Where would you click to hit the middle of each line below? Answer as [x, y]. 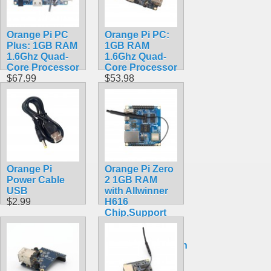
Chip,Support [135, 212]
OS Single [127, 256]
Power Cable [36, 180]
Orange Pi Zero [139, 169]
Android [123, 234]
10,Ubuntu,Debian [146, 245]
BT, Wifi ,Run [134, 223]
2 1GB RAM [131, 180]
